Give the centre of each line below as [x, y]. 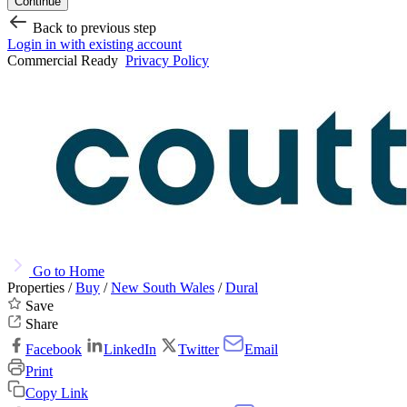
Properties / [41, 288]
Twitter [199, 350]
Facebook [54, 350]
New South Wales [163, 288]
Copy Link [57, 393]
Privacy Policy [167, 61]
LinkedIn [130, 350]
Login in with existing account [94, 45]
